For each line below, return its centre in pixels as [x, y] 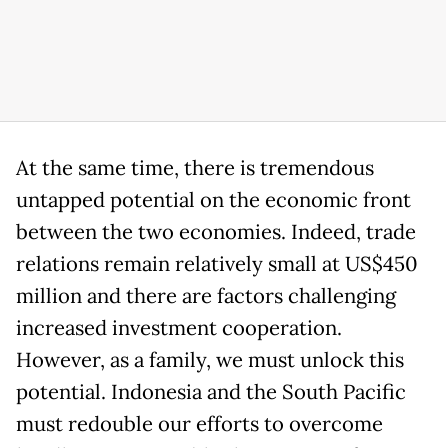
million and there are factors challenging [206, 295]
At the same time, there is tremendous [195, 167]
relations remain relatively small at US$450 [217, 263]
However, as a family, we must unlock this [210, 359]
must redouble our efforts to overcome [199, 423]
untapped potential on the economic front [213, 199]
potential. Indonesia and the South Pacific [211, 391]
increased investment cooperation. [179, 327]
